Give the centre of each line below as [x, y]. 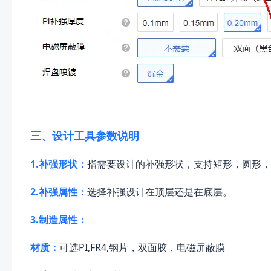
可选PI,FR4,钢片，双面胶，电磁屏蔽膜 [142, 248]
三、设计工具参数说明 [85, 136]
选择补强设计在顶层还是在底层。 [160, 192]
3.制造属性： [59, 220]
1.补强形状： [59, 164]
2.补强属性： [59, 192]
